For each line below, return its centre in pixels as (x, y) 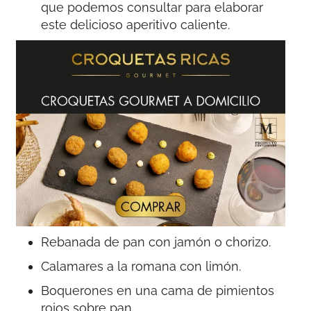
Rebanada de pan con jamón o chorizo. (156, 242)
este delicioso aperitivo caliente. (136, 25)
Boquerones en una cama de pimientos (158, 290)
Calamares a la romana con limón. (141, 266)
